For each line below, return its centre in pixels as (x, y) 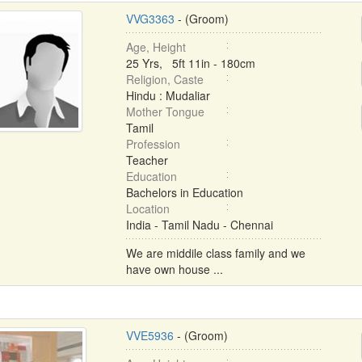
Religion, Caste (164, 79)
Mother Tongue (165, 112)
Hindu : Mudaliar (168, 95)
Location (147, 208)
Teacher (147, 160)
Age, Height (156, 47)
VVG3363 (150, 19)
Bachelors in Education (184, 192)
